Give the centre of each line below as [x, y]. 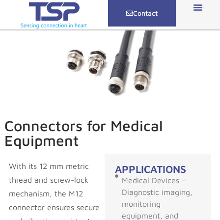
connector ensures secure [54, 207]
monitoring [141, 204]
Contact [145, 13]
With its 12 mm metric [49, 166]
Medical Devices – [154, 180]
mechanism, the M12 [46, 193]
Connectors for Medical [83, 125]
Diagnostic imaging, [157, 192]
